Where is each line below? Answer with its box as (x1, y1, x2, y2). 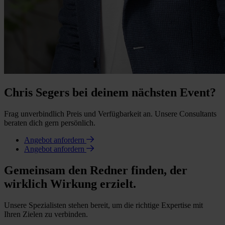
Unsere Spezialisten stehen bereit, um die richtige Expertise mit (4, 201, 203, 209)
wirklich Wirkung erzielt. (4, 177, 136, 191)
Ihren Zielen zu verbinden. (4, 210, 88, 218)
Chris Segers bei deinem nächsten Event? (4, 86, 216, 99)
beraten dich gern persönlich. (4, 119, 95, 128)
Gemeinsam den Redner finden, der (4, 164, 187, 177)
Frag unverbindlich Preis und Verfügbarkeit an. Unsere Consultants (4, 109, 216, 119)
